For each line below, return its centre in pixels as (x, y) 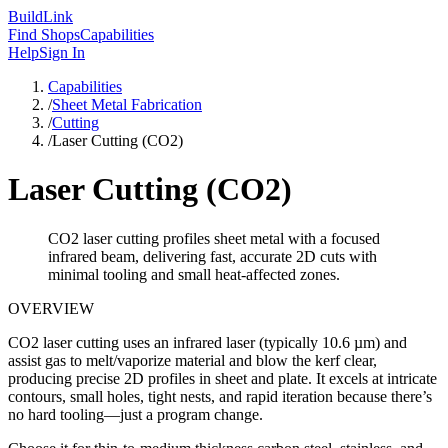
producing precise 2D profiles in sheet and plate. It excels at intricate (222, 378)
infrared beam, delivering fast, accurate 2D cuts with (212, 256)
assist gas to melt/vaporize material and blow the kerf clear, (192, 360)
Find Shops (44, 34)
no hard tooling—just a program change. (135, 414)
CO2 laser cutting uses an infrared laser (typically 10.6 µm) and (207, 342)
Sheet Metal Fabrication (127, 104)
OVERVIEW (51, 308)
